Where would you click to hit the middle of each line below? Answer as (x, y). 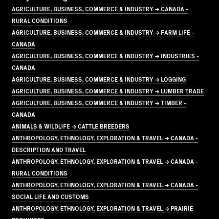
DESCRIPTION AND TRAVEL (49, 149)
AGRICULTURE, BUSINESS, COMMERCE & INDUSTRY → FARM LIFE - (103, 32)
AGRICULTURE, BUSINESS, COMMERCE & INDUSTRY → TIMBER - (99, 102)
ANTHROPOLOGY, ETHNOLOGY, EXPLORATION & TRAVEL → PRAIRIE (102, 208)
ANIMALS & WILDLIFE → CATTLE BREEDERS (71, 126)
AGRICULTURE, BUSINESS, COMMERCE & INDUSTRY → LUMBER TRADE (108, 90)
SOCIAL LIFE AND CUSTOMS (50, 196)
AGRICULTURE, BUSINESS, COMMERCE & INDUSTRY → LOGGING (99, 79)
